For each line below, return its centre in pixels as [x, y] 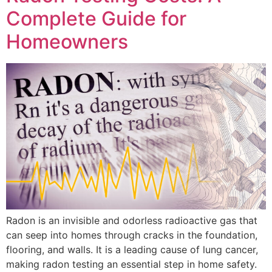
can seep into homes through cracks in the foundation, [132, 235]
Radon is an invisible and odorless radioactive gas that [132, 220]
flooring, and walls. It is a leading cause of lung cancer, [132, 249]
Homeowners [67, 41]
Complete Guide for [96, 18]
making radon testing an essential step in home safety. [131, 264]
